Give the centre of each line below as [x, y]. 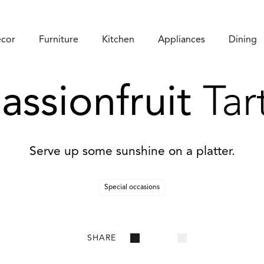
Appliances [181, 40]
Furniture [59, 40]
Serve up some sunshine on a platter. [132, 152]
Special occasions [132, 187]
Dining [243, 40]
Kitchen [118, 40]
